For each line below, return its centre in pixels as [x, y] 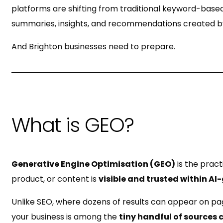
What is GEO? [72, 125]
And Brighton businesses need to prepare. [93, 46]
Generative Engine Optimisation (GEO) [93, 164]
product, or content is [55, 179]
